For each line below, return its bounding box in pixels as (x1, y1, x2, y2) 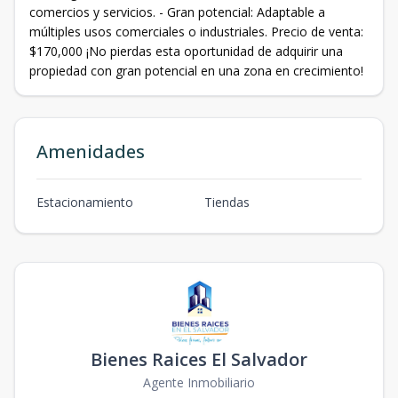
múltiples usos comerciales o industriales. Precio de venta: (29, 22, 363, 40)
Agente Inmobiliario (143, 373, 255, 391)
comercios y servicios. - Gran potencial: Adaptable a (29, 3, 325, 20)
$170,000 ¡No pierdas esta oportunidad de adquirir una (29, 42, 343, 60)
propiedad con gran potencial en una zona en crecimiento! (29, 61, 363, 79)
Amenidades (36, 139, 145, 163)
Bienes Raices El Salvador (91, 346, 307, 371)
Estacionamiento (36, 193, 133, 211)
